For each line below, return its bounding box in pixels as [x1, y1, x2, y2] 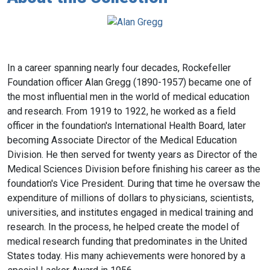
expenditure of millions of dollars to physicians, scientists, [7, 192, 254, 204]
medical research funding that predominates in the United [7, 235, 247, 247]
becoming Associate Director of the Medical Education [7, 134, 237, 146]
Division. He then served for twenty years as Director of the [7, 148, 257, 160]
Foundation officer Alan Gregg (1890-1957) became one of [7, 76, 252, 88]
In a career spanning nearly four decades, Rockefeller [7, 61, 231, 74]
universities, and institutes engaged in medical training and [7, 206, 253, 218]
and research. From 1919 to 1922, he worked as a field [7, 105, 236, 117]
